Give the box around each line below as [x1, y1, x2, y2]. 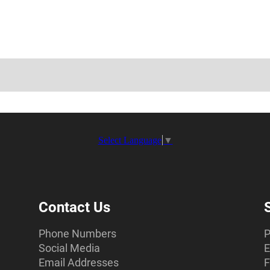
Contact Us [38, 199, 110, 216]
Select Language [98, 135, 162, 146]
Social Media [38, 242, 100, 255]
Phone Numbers [38, 227, 116, 240]
